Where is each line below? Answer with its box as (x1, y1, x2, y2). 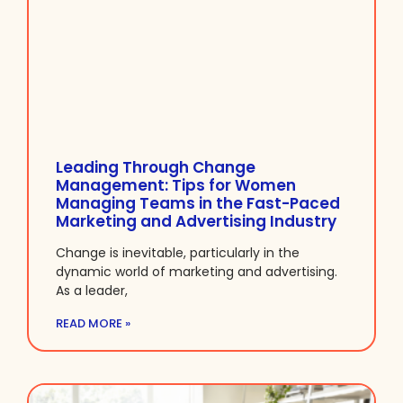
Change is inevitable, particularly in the (56, 244, 300, 263)
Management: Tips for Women (56, 175, 296, 197)
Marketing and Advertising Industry (56, 210, 336, 233)
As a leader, (56, 282, 128, 300)
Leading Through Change (56, 157, 255, 179)
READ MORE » (56, 315, 130, 333)
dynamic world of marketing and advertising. (56, 263, 337, 282)
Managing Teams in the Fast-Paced (56, 193, 340, 215)
